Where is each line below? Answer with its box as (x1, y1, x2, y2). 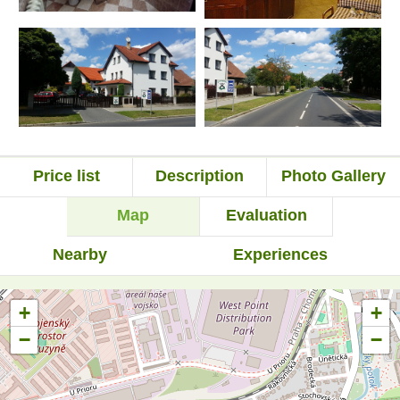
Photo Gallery (280, 167, 386, 186)
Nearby (53, 246, 108, 264)
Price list (32, 167, 100, 186)
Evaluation (225, 206, 307, 225)
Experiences (232, 246, 328, 264)
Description (154, 167, 244, 186)
